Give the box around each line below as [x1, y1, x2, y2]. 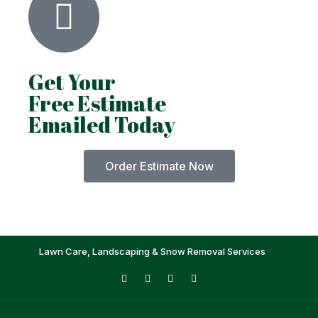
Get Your [28, 67, 116, 97]
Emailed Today [28, 109, 175, 139]
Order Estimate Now [104, 158, 214, 173]
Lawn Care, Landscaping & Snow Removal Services [38, 245, 265, 257]
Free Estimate [28, 88, 166, 118]
